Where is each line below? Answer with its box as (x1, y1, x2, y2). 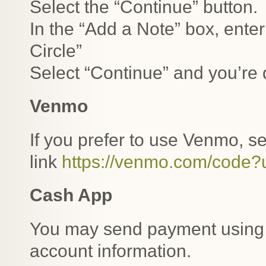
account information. (30, 240, 191, 261)
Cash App (30, 185, 112, 205)
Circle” (30, 40, 82, 61)
